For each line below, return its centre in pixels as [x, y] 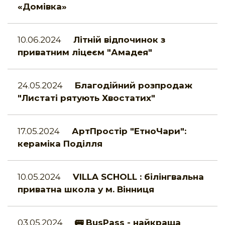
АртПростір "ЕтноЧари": [129, 131]
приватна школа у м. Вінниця [86, 190]
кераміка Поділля [60, 144]
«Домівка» [42, 7]
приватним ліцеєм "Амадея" [85, 52]
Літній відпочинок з [119, 40]
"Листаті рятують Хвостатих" [86, 98]
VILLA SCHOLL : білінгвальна [138, 177]
